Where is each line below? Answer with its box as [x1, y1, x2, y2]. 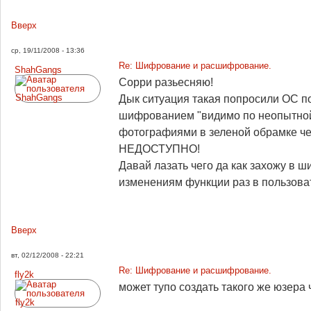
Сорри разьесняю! [119, 76, 213, 88]
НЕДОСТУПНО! [119, 142, 200, 155]
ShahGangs [15, 64, 62, 75]
